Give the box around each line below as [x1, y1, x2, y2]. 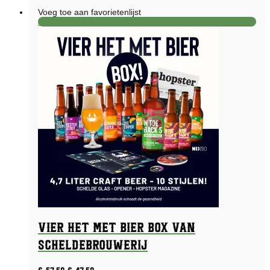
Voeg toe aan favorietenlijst [38, 7, 141, 17]
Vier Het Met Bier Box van [38, 219, 195, 237]
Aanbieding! [38, 16, 83, 27]
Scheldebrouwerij [38, 237, 148, 255]
